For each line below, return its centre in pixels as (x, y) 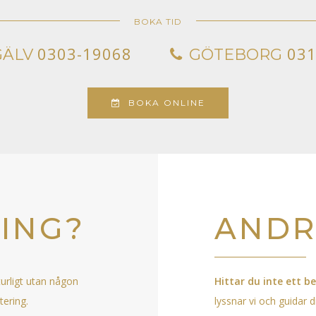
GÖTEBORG (235, 55)
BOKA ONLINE (166, 103)
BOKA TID (158, 22)
